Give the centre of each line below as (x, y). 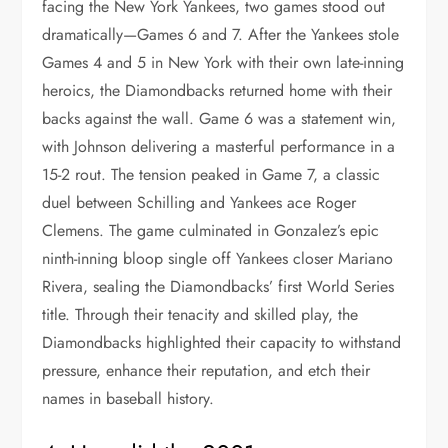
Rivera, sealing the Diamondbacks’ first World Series (218, 286)
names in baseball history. (128, 398)
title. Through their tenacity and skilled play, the (200, 314)
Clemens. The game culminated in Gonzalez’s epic (211, 230)
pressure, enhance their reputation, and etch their (206, 370)
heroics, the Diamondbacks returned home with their (217, 90)
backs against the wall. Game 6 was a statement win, (219, 118)
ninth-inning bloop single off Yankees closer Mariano (218, 258)
